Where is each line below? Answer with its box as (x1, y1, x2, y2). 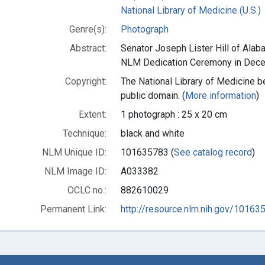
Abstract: (70, 42, 106, 54)
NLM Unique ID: (42, 146, 106, 158)
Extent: (79, 108, 106, 120)
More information (185, 89, 256, 101)
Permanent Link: (40, 203, 106, 215)
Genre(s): (69, 23, 106, 35)
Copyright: (65, 75, 106, 87)
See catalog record (174, 146, 252, 158)
